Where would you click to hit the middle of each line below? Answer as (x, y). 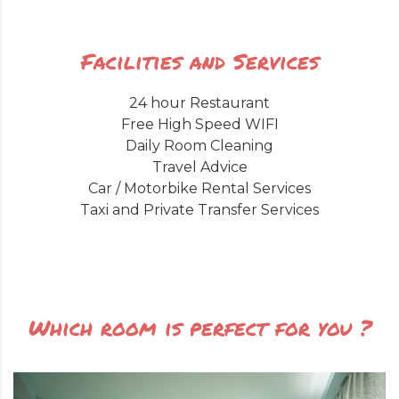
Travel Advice (199, 167)
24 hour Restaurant (199, 103)
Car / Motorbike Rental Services (199, 189)
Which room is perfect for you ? (199, 328)
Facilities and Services (199, 61)
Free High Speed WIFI (199, 125)
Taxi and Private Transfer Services (199, 210)
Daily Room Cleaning (199, 146)
